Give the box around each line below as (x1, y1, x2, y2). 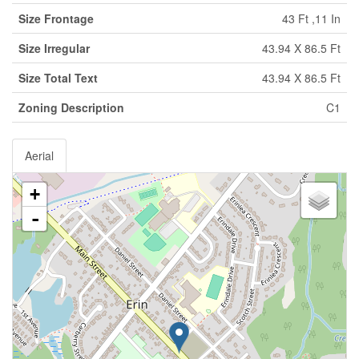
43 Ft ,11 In (282, 10, 341, 26)
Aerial (25, 147, 54, 163)
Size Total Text (18, 70, 98, 86)
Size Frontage (18, 10, 94, 26)
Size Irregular (18, 40, 90, 56)
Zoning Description (18, 99, 124, 115)
